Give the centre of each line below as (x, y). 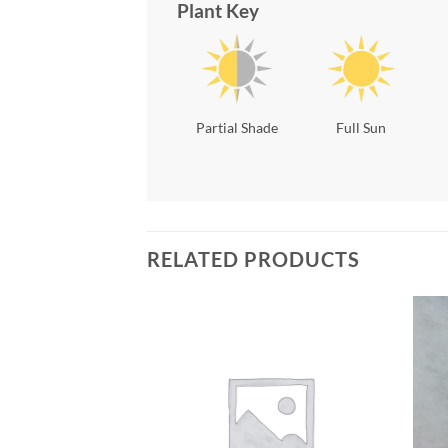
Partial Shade (237, 127)
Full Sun (361, 128)
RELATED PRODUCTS (253, 259)
